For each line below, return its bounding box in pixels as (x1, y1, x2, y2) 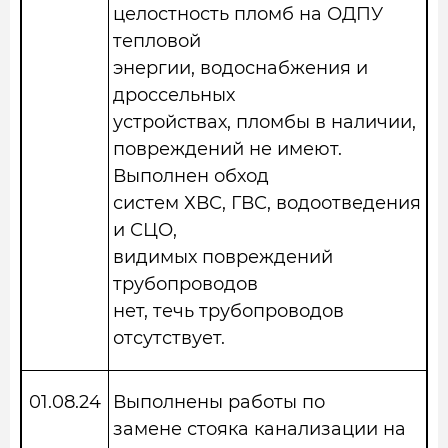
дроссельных (113, 84, 235, 106)
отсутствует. (113, 327, 225, 349)
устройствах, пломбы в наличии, (113, 111, 416, 133)
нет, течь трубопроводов (113, 300, 344, 322)
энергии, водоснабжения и (113, 57, 368, 79)
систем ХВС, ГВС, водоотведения (113, 192, 421, 214)
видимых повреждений (113, 246, 333, 268)
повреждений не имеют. (113, 138, 342, 160)
